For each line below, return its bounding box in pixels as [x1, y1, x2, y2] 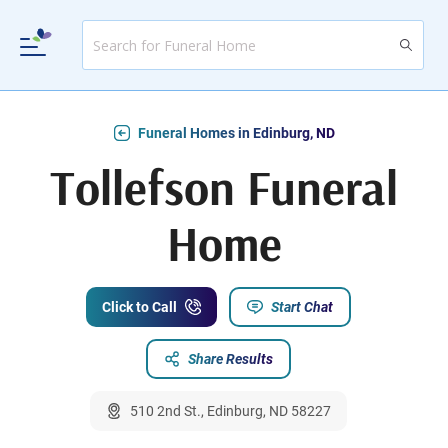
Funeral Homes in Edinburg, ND [137, 125, 335, 142]
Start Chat [270, 299, 333, 316]
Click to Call [101, 299, 177, 316]
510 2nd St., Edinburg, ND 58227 [129, 403, 331, 420]
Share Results [187, 351, 273, 368]
